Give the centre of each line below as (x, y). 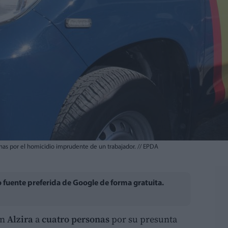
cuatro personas (76, 219)
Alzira (21, 219)
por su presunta (143, 219)
